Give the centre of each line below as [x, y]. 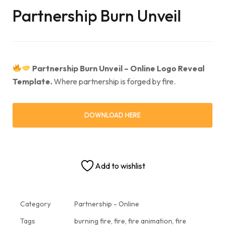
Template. [33, 81]
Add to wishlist [120, 165]
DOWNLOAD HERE [113, 115]
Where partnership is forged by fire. [115, 81]
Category [35, 204]
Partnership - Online [107, 204]
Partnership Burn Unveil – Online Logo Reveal [119, 68]
